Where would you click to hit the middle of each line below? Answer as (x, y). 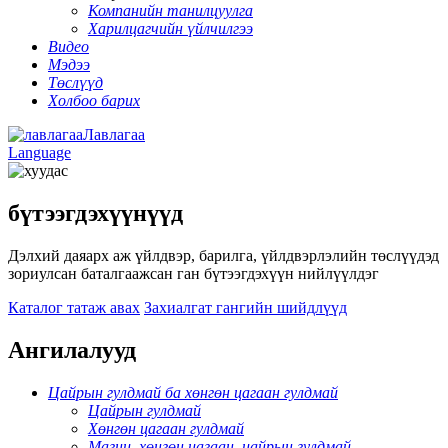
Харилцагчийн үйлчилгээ (170, 28)
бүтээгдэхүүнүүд (95, 212)
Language (39, 152)
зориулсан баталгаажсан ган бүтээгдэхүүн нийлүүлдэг (193, 273)
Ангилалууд (72, 349)
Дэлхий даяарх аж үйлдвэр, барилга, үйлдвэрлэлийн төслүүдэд (223, 255)
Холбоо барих (94, 100)
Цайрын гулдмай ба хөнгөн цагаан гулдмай (193, 392)
